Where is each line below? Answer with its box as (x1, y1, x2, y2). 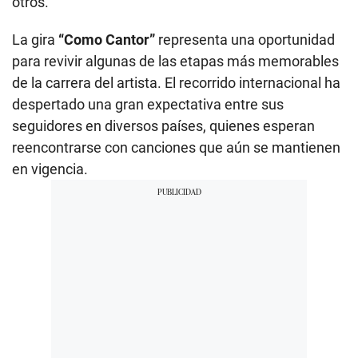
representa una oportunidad (158, 30, 335, 48)
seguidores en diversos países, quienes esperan (12, 117, 315, 134)
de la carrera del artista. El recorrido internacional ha (12, 74, 340, 91)
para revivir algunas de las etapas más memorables (12, 52, 339, 70)
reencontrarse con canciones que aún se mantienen (12, 138, 340, 156)
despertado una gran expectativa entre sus (12, 95, 284, 113)
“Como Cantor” (58, 30, 158, 48)
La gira (12, 30, 58, 48)
